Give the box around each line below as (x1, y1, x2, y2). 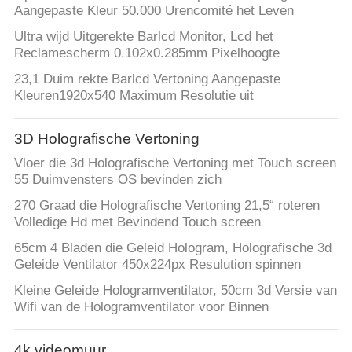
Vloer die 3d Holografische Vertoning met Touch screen (13, 156, 336, 171)
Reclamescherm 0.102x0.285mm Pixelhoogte (13, 46, 280, 61)
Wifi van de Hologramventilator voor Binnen (13, 299, 269, 314)
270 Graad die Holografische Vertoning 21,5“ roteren (13, 197, 320, 213)
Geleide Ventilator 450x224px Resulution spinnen (13, 256, 301, 272)
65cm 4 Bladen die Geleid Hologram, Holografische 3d (13, 240, 332, 255)
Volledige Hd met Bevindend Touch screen (13, 214, 261, 229)
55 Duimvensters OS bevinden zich (13, 172, 222, 188)
